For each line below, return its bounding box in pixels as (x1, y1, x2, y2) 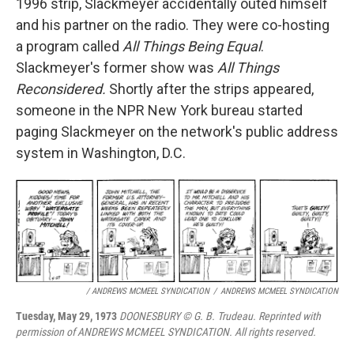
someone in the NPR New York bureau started (16, 101, 303, 119)
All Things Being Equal (122, 37, 261, 55)
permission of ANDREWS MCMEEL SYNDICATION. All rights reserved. (16, 325, 316, 338)
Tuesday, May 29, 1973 (16, 309, 119, 322)
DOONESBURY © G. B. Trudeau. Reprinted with (119, 309, 321, 322)
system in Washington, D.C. (16, 144, 186, 161)
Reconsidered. (16, 80, 109, 97)
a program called (16, 37, 122, 55)
